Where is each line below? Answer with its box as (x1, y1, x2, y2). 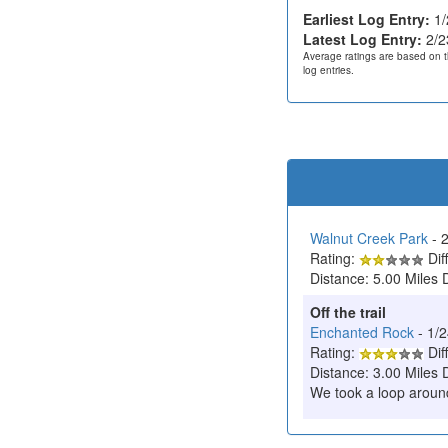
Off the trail (310, 301, 386, 322)
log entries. (303, 62, 354, 77)
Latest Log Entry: (303, 28, 422, 49)
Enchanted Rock (310, 321, 414, 342)
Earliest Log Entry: (303, 8, 430, 29)
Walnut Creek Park (310, 227, 428, 248)
